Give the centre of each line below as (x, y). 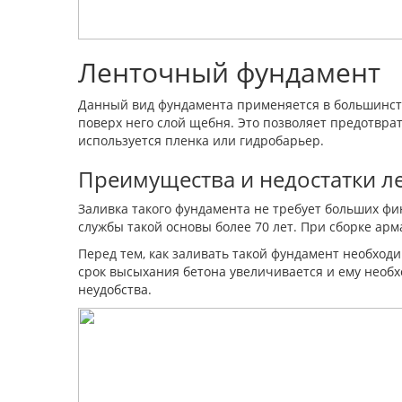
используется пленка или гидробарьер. (201, 140)
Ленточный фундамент (229, 72)
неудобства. (115, 289)
